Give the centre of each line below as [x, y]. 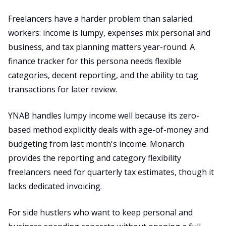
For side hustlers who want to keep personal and [100, 212]
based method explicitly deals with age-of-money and [108, 130]
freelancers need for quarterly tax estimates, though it [111, 172]
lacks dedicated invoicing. [55, 186]
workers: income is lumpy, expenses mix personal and [109, 33]
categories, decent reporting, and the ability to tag [103, 75]
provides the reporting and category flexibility [95, 158]
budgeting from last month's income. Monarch [96, 144]
